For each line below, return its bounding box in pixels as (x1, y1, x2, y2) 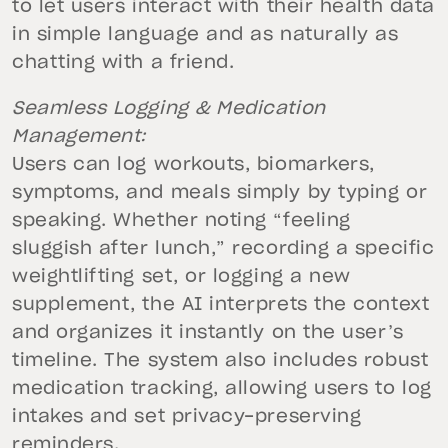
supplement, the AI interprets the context (12, 296, 430, 314)
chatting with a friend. (12, 54, 235, 72)
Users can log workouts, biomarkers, (12, 156, 375, 174)
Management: (12, 128, 147, 146)
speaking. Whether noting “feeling (12, 212, 351, 230)
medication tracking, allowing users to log (12, 380, 432, 398)
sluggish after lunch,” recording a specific (12, 240, 435, 258)
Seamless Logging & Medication (12, 100, 326, 118)
